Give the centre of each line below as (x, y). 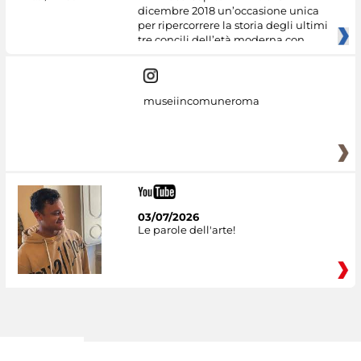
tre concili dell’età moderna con (221, 40)
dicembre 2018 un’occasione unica (228, 11)
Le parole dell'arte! (186, 229)
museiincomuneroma (201, 101)
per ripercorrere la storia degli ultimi (232, 25)
